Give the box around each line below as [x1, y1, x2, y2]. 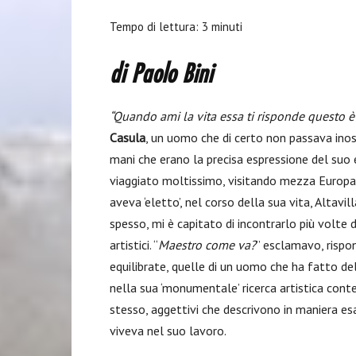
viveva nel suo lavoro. [110, 323, 226, 339]
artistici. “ [110, 237, 158, 253]
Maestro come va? [158, 237, 256, 253]
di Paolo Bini [110, 61, 212, 90]
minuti [211, 19, 242, 34]
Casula [110, 130, 145, 145]
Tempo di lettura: [110, 19, 202, 34]
